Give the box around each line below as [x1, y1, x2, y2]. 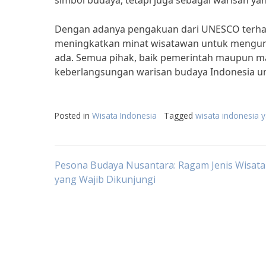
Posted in [55, 110, 92, 121]
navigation [54, 188, 161, 216]
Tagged [164, 110, 195, 121]
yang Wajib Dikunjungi [55, 173, 156, 186]
